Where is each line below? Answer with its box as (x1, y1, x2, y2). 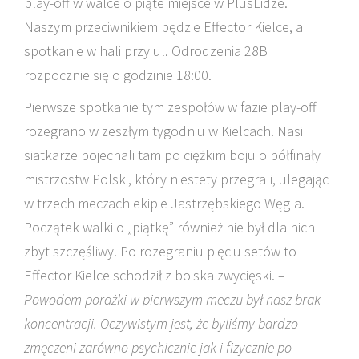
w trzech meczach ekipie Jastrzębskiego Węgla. (24, 194, 305, 212)
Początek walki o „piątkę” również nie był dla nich (24, 218, 315, 236)
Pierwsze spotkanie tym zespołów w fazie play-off (24, 98, 317, 116)
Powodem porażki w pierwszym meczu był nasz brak (24, 290, 321, 309)
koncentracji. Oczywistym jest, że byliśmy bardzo (24, 314, 298, 333)
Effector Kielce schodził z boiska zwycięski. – (24, 266, 285, 284)
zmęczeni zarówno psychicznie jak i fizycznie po (24, 338, 292, 357)
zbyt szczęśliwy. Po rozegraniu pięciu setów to (24, 242, 296, 260)
